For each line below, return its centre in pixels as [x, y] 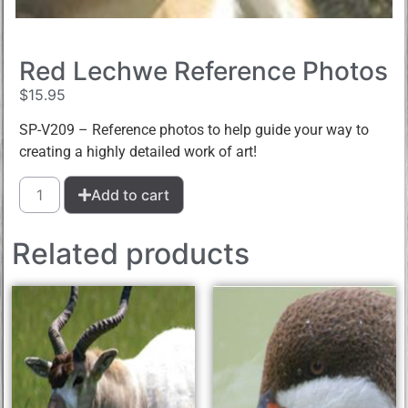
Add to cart [131, 194]
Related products [131, 253]
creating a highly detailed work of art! [138, 151]
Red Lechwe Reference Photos [204, 71]
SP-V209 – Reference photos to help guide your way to [194, 129]
